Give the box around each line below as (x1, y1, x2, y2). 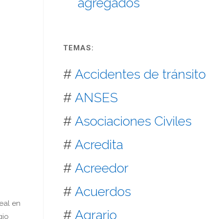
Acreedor (75, 160, 129, 175)
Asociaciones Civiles (75, 113, 192, 129)
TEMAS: (63, 43, 94, 52)
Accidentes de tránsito (75, 66, 206, 82)
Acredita (75, 136, 124, 152)
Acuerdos (75, 183, 131, 199)
